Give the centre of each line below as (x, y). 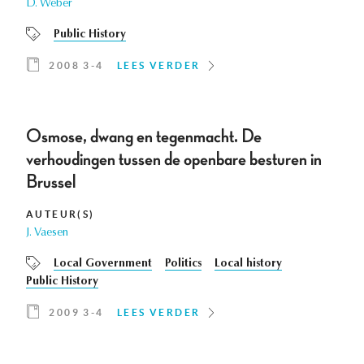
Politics (183, 264)
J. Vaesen (47, 234)
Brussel (51, 182)
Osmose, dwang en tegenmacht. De (144, 137)
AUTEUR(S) (61, 214)
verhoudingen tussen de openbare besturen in (174, 160)
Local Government (103, 264)
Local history (248, 264)
